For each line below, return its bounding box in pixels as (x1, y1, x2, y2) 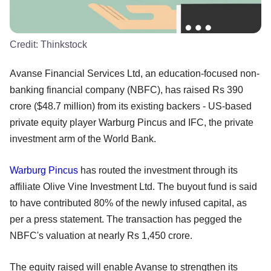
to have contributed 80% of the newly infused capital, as (10, 197, 247, 208)
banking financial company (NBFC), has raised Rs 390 (10, 84, 243, 95)
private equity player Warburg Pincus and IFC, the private (10, 117, 253, 128)
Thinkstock (41, 39, 87, 50)
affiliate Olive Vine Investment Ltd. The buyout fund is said (10, 181, 257, 192)
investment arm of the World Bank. (10, 133, 158, 144)
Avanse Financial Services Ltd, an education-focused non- (10, 68, 260, 79)
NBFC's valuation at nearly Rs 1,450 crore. (10, 230, 195, 241)
